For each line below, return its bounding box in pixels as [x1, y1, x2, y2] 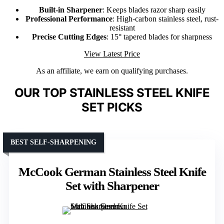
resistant [109, 23, 135, 32]
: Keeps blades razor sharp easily [102, 5, 205, 14]
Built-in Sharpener [38, 5, 102, 14]
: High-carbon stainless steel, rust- [112, 14, 218, 23]
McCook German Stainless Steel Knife [18, 165, 206, 179]
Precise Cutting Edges [32, 32, 106, 41]
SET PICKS [81, 100, 142, 115]
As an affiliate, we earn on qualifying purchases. [36, 66, 188, 75]
